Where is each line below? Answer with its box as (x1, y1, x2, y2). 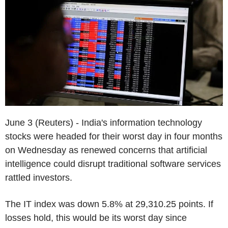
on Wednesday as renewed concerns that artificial (5, 145, 207, 155)
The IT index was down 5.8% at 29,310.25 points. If (5, 198, 213, 209)
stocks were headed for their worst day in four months (5, 131, 222, 141)
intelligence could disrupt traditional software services (5, 158, 221, 169)
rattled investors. (5, 172, 72, 183)
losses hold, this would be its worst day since (5, 212, 187, 223)
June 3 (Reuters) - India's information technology (5, 117, 202, 128)
